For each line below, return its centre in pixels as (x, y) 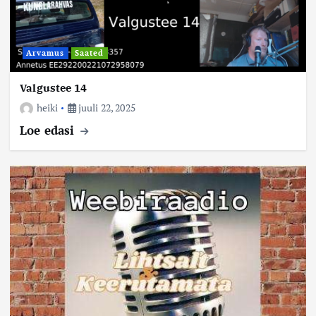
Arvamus (45, 53)
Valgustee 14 (53, 87)
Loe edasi (49, 130)
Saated (90, 53)
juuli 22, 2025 (105, 107)
